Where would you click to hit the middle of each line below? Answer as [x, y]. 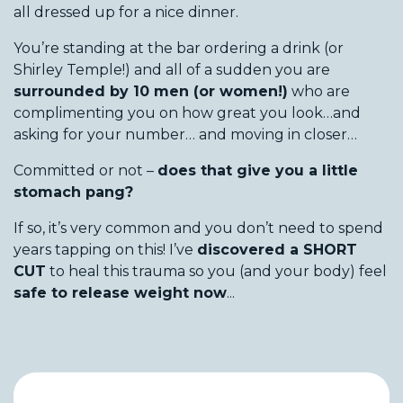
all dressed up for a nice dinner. [126, 12]
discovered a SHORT [277, 249]
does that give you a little [258, 170]
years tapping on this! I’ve [105, 249]
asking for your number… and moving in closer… [185, 134]
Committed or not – [85, 170]
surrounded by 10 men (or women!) [151, 91]
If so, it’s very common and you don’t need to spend [198, 228]
